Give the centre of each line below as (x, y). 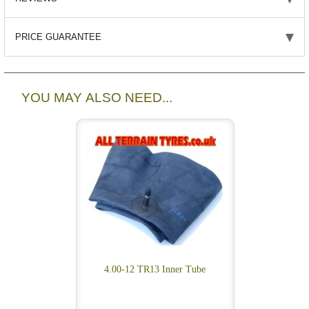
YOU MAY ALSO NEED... (97, 98)
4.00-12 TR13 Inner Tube (155, 270)
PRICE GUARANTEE (58, 37)
